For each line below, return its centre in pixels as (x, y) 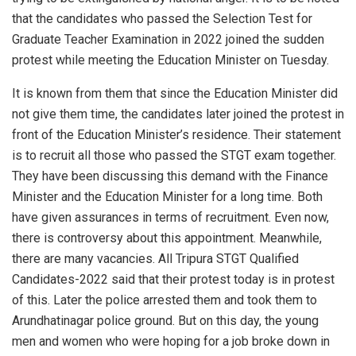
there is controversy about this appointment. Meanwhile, (167, 238)
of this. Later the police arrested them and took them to (164, 300)
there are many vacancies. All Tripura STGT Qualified (155, 258)
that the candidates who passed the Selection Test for (162, 18)
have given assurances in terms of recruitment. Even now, (170, 217)
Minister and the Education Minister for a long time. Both (167, 196)
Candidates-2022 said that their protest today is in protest (173, 279)
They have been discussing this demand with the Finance (170, 176)
